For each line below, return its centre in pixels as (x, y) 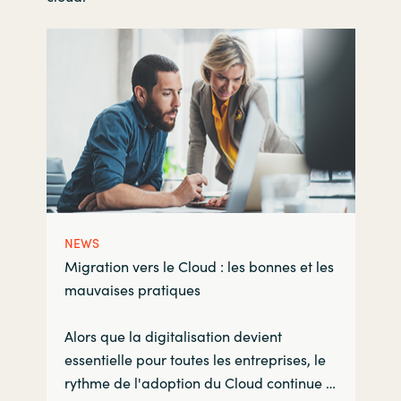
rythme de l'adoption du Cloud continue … (200, 383)
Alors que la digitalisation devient (173, 336)
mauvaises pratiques (132, 289)
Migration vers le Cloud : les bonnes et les (199, 265)
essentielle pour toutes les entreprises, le (195, 359)
